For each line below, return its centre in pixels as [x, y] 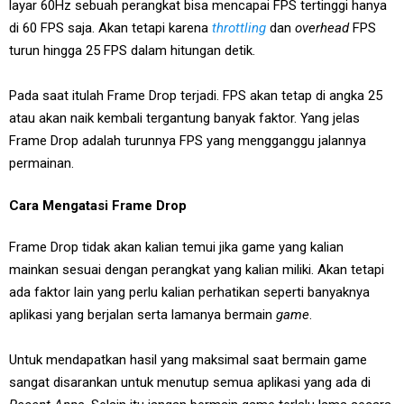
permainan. [41, 163]
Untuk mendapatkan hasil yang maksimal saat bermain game [188, 359]
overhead [324, 28]
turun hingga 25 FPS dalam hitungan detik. [132, 50]
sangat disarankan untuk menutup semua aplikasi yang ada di [190, 382]
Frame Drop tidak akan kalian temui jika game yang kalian [176, 247]
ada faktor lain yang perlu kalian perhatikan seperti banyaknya [189, 292]
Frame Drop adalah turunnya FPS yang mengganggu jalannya [188, 140]
